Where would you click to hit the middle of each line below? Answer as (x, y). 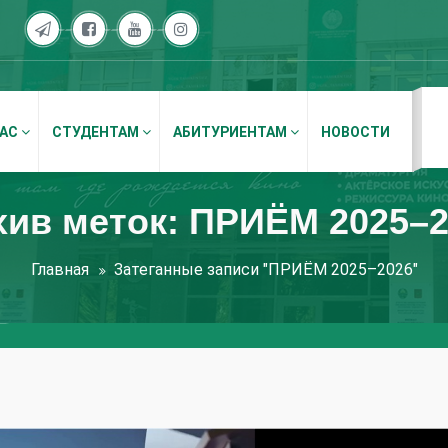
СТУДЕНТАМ (97, 131)
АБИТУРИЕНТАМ (231, 131)
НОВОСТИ (355, 131)
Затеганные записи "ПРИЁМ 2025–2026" (265, 269)
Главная (59, 269)
